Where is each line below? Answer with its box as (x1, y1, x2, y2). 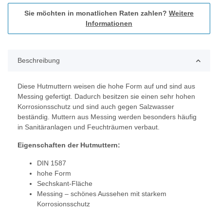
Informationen (86, 19, 132, 28)
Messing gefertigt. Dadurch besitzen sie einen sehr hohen (18, 92, 195, 101)
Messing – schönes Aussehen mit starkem (37, 190, 166, 198)
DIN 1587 (37, 159, 66, 167)
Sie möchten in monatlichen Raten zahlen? (24, 9, 169, 18)
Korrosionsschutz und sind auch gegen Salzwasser (18, 103, 174, 111)
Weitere (169, 9, 194, 18)
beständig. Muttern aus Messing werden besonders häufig (18, 113, 197, 121)
